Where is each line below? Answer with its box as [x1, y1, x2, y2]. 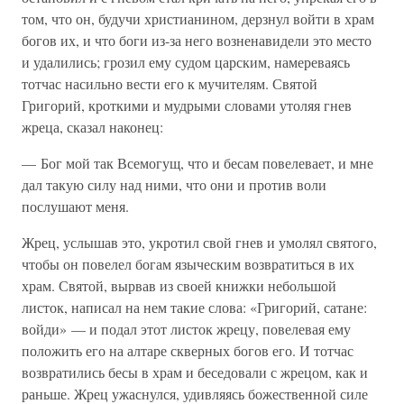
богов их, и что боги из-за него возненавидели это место [22, 31, 372, 50]
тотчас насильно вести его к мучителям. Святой [22, 74, 317, 93]
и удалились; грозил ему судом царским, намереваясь [22, 52, 350, 71]
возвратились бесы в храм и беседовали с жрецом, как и [22, 363, 368, 381]
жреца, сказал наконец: [22, 117, 163, 136]
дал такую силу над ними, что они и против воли [22, 175, 326, 194]
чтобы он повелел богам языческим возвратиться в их [22, 254, 354, 273]
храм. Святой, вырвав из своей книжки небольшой [22, 276, 336, 295]
